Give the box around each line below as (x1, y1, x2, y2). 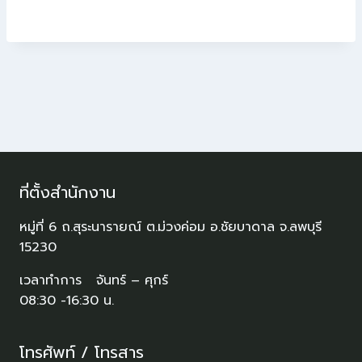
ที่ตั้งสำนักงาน (19, 179, 116, 204)
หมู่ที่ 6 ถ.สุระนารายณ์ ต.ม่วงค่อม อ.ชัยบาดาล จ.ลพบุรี (19, 217, 322, 237)
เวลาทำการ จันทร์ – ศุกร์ (19, 270, 168, 290)
